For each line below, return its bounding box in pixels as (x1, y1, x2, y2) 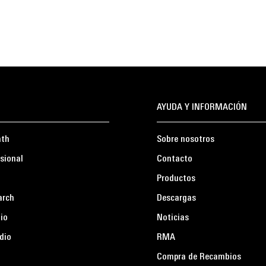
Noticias (157, 213, 189, 223)
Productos (157, 174, 195, 183)
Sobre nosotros (157, 135, 214, 144)
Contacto (157, 154, 192, 164)
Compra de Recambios (157, 252, 241, 262)
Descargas (157, 194, 196, 203)
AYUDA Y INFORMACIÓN (157, 103, 247, 112)
